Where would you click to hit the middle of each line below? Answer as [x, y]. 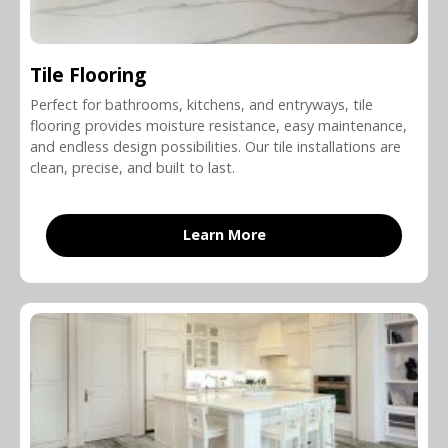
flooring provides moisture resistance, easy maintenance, [218, 126]
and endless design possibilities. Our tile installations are [215, 147]
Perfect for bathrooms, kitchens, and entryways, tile [201, 105]
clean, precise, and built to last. [132, 168]
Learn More [224, 235]
